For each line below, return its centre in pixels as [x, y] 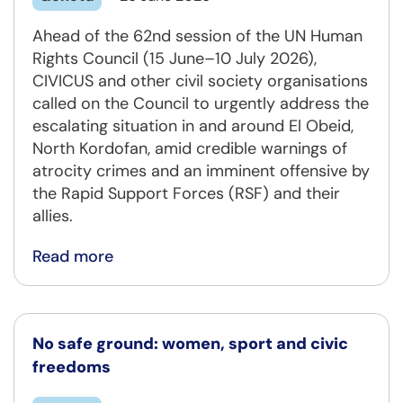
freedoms [72, 367]
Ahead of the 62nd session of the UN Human [197, 36]
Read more [73, 256]
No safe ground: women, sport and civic [190, 343]
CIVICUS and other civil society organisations [200, 81]
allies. [53, 215]
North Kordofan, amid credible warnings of [190, 148]
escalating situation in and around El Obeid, [193, 125]
